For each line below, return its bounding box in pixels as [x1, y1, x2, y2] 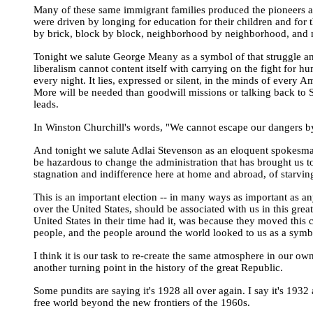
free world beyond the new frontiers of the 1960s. [34, 296, 250, 308]
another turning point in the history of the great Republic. [34, 261, 283, 273]
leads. [34, 98, 59, 110]
